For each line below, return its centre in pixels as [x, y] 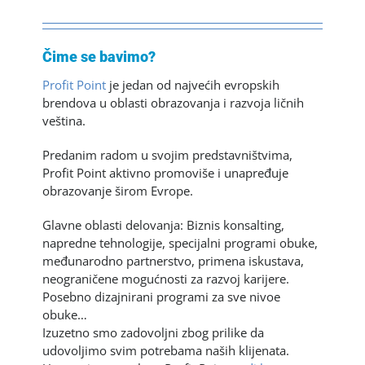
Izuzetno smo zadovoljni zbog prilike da [154, 333]
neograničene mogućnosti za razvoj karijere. [166, 279]
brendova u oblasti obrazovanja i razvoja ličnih [174, 103]
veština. [64, 121]
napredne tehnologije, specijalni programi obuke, [180, 243]
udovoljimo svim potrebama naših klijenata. [166, 351]
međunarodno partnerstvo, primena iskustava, [174, 261]
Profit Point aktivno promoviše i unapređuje [166, 173]
